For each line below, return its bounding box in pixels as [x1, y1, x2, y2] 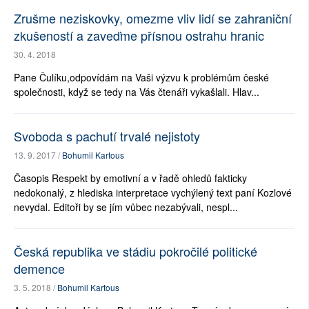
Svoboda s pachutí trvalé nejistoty [14, 126, 200, 145]
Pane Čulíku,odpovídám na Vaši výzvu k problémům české [14, 70, 269, 84]
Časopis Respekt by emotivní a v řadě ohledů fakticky [14, 170, 247, 185]
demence [14, 259, 65, 277]
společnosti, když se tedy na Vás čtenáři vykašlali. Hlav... [14, 84, 259, 99]
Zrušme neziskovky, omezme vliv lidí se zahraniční [14, 8, 292, 27]
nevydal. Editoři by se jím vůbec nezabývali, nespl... [14, 199, 238, 214]
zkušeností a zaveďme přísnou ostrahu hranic [14, 26, 264, 44]
